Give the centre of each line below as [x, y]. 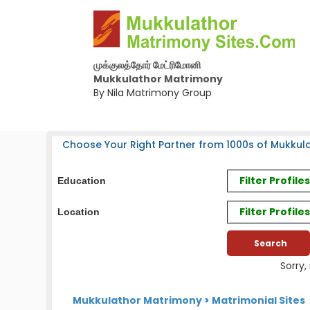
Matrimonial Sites [259, 300]
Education [82, 181]
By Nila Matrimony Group [152, 93]
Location [79, 212]
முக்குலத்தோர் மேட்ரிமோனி [147, 65]
